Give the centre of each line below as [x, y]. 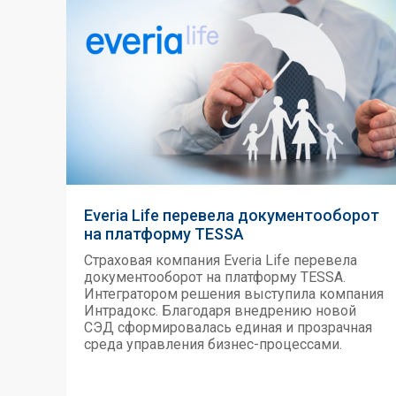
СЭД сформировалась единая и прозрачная [228, 327]
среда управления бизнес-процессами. [213, 344]
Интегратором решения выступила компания [234, 294]
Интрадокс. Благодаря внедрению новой [220, 311]
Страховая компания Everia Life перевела [221, 260]
